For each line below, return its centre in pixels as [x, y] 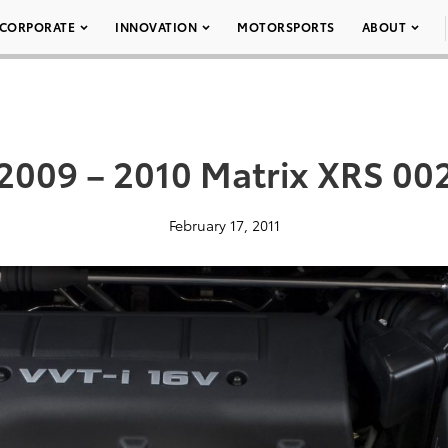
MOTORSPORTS [286, 26]
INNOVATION [156, 26]
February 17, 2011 [224, 225]
